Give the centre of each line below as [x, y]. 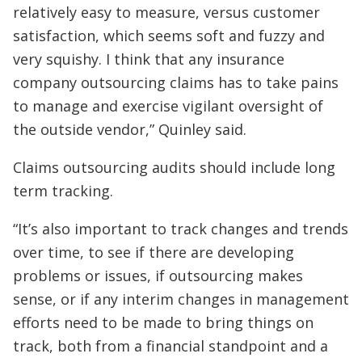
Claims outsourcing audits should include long [174, 167]
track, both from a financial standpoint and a [170, 345]
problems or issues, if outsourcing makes [158, 275]
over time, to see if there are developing [154, 252]
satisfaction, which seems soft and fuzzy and [169, 35]
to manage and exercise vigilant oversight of [168, 105]
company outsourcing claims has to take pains [176, 82]
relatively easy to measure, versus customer [166, 12]
